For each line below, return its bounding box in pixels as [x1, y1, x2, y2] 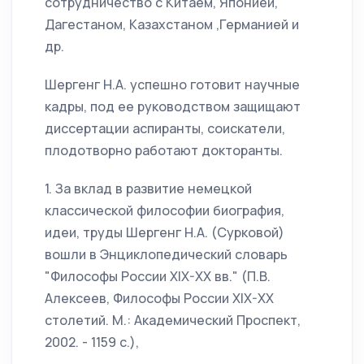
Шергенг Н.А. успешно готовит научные [45, 76, 300, 94]
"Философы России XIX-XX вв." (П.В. [45, 267, 271, 286]
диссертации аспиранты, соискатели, [45, 119, 285, 138]
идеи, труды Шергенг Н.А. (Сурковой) [45, 223, 284, 242]
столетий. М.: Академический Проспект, [45, 311, 301, 330]
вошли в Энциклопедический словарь [45, 245, 288, 264]
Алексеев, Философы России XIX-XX [45, 289, 274, 308]
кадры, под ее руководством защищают [45, 97, 301, 116]
